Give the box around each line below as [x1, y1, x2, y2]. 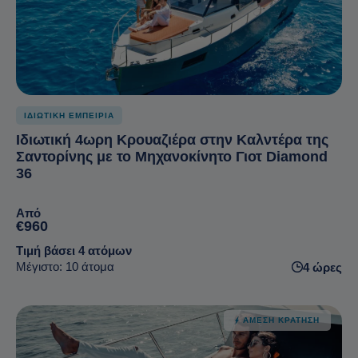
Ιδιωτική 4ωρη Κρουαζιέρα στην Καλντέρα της [16, 132, 328, 149]
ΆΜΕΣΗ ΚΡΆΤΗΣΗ [243, 315, 320, 324]
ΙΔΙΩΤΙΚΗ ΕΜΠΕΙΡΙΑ [24, 111, 114, 121]
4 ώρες [303, 260, 342, 274]
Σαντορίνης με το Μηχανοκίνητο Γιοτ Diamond [16, 149, 328, 165]
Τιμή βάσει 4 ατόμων [16, 243, 132, 257]
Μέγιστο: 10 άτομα [16, 259, 114, 273]
